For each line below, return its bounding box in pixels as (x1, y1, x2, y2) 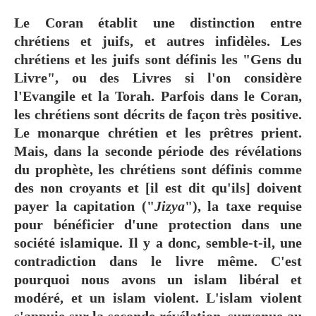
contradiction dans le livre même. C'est (14, 253, 302, 269)
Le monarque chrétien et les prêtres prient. (14, 124, 302, 140)
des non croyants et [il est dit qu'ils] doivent (14, 179, 302, 195)
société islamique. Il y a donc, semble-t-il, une (14, 234, 302, 250)
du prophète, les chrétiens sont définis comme (14, 161, 302, 177)
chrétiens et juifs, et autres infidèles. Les (14, 32, 302, 49)
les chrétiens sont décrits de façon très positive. (14, 106, 302, 122)
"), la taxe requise (184, 197, 302, 214)
